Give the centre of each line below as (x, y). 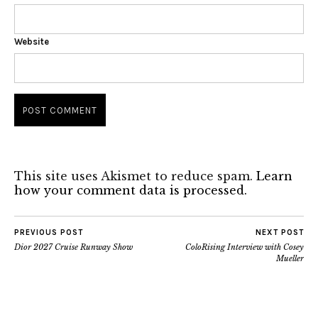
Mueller (290, 259)
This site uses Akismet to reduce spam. (135, 176)
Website (32, 42)
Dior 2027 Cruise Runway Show (73, 247)
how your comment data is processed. (131, 191)
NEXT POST (280, 233)
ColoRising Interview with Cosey (245, 247)
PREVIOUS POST (49, 233)
